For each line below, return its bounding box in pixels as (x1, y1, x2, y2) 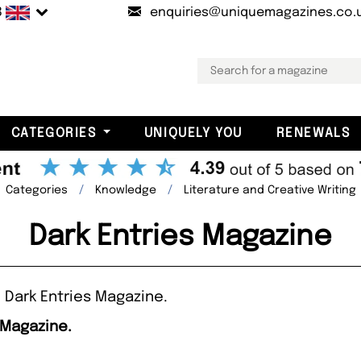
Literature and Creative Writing (183, 184, 356, 196)
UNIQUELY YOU (143, 126, 243, 140)
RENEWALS (276, 126, 351, 140)
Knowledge (94, 184, 156, 196)
